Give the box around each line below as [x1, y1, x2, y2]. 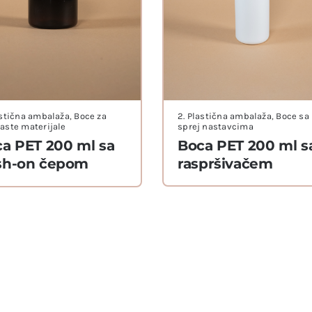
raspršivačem [178, 155, 273, 173]
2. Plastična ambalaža [178, 111, 272, 122]
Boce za [74, 111, 107, 122]
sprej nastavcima [178, 121, 253, 132]
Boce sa [276, 111, 309, 122]
